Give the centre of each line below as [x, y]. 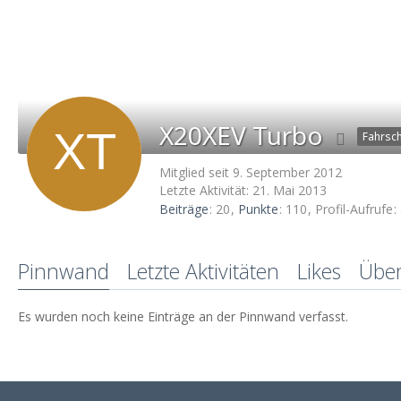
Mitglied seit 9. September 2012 [251, 172]
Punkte [258, 209]
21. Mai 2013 [290, 190]
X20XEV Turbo [241, 135]
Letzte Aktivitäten [203, 272]
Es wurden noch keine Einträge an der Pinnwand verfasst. [183, 317]
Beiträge [184, 209]
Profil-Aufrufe [354, 209]
